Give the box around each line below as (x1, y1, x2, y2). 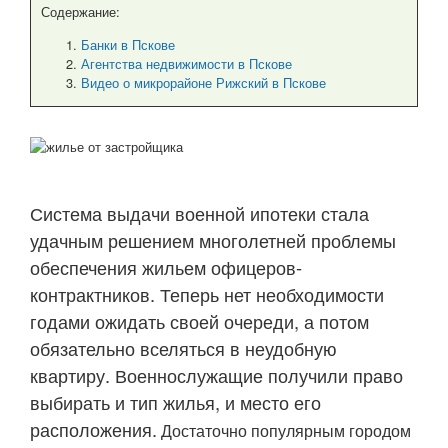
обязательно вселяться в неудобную (30, 335, 337, 361)
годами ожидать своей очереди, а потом (30, 308, 369, 334)
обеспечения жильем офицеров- (30, 254, 302, 280)
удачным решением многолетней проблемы (30, 227, 396, 253)
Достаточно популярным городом (157, 419, 411, 442)
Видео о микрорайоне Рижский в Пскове (81, 73, 326, 92)
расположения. (30, 416, 157, 442)
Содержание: (41, 2, 120, 21)
